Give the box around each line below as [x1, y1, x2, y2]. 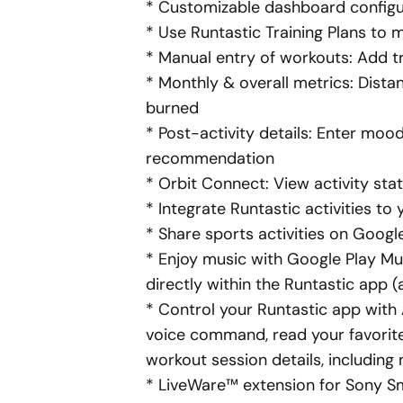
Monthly [158, 72, 219, 94]
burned [146, 97, 199, 119]
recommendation [146, 148, 274, 169]
